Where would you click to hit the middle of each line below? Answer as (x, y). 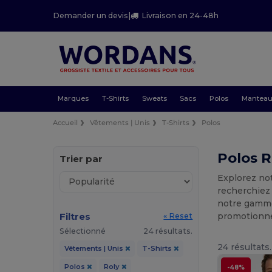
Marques (73, 98)
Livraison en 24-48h (180, 16)
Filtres (75, 216)
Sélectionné (83, 231)
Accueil (66, 122)
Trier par (81, 158)
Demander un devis (91, 16)
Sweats (154, 98)
